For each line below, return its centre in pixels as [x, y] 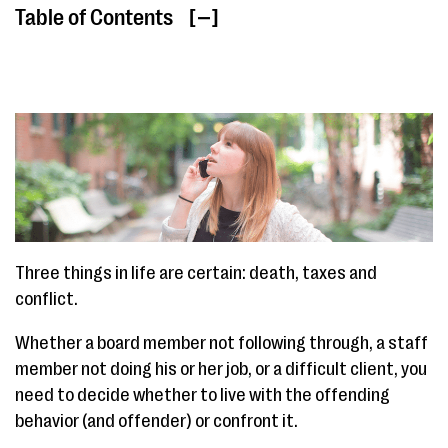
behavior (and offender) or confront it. [156, 421]
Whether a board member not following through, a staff [221, 343]
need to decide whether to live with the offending [202, 395]
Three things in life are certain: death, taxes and [196, 273]
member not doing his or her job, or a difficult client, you [221, 369]
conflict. [46, 299]
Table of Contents [94, 17]
